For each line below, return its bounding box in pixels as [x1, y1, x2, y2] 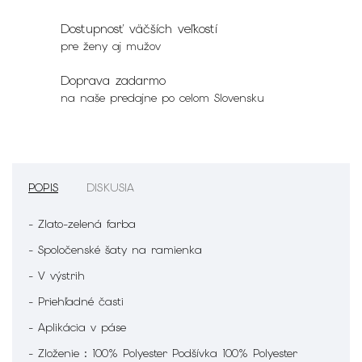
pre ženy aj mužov [61, 38, 161, 53]
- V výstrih [28, 267, 85, 283]
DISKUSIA [86, 179, 135, 195]
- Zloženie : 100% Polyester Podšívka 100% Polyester [28, 345, 297, 360]
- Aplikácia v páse [28, 319, 126, 335]
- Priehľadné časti [28, 293, 124, 309]
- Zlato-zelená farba [28, 216, 136, 231]
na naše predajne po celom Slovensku [61, 90, 264, 105]
